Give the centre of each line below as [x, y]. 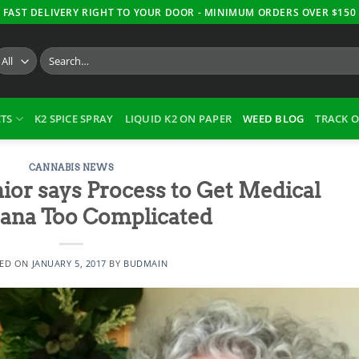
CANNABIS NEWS [71, 167]
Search [55, 54]
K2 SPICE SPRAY [74, 119]
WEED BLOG [274, 119]
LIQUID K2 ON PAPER [178, 119]
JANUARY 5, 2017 [69, 263]
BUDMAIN [146, 263]
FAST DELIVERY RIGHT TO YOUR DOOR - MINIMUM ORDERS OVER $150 [179, 12]
